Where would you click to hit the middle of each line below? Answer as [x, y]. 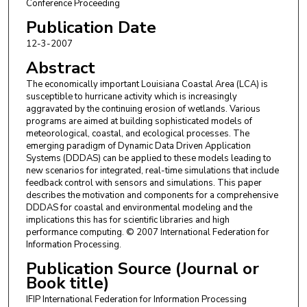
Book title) [67, 283]
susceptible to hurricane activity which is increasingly [131, 96]
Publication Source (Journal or [142, 268]
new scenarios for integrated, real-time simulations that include [152, 170]
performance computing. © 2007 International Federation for [147, 232]
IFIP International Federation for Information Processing [136, 299]
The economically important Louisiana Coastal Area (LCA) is [147, 84]
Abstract [60, 67]
